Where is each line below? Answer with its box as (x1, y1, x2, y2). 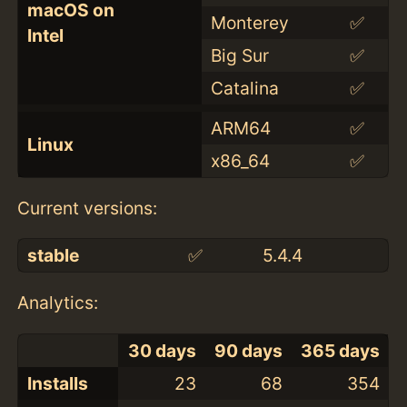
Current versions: (17, 197, 158, 220)
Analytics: (17, 292, 99, 314)
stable (26, 244, 79, 267)
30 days (127, 339, 196, 362)
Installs (26, 372, 88, 394)
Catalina (210, 76, 279, 99)
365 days (300, 339, 380, 362)
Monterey (210, 11, 289, 34)
